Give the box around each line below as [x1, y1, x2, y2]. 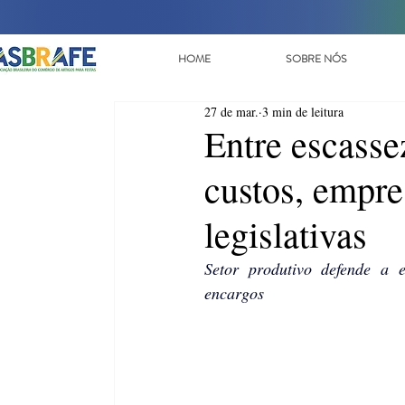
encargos [204, 282, 264, 304]
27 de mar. [204, 103, 259, 120]
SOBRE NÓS [286, 51, 347, 67]
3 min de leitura [262, 103, 344, 120]
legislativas [204, 210, 367, 258]
